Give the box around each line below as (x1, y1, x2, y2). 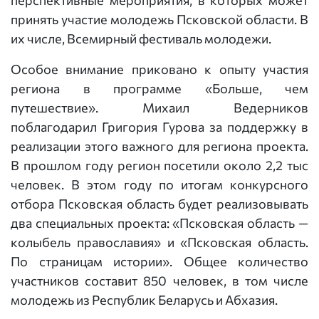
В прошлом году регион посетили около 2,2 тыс (11, 157, 308, 173)
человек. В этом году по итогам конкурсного (11, 177, 308, 192)
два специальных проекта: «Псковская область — (11, 215, 308, 231)
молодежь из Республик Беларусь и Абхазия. (11, 292, 278, 308)
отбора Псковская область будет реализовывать (11, 196, 308, 211)
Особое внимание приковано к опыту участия (11, 61, 308, 77)
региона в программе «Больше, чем (11, 80, 308, 96)
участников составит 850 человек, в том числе (11, 273, 308, 288)
